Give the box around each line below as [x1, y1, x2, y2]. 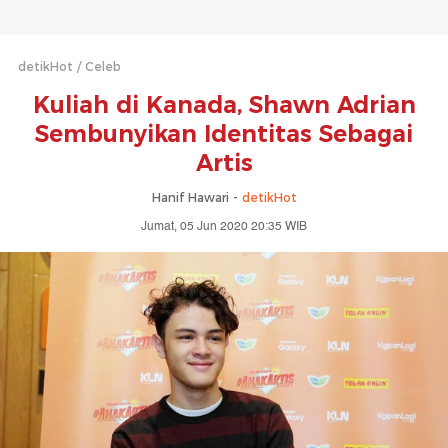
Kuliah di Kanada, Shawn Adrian [32, 91, 416, 119]
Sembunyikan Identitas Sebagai [35, 120, 413, 148]
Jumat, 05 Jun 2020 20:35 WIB [141, 217, 307, 236]
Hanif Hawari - [151, 190, 242, 205]
